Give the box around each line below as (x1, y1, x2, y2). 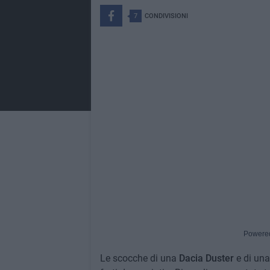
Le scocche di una (99, 253, 179, 264)
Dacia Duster (178, 253, 234, 264)
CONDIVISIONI (144, 12, 188, 20)
